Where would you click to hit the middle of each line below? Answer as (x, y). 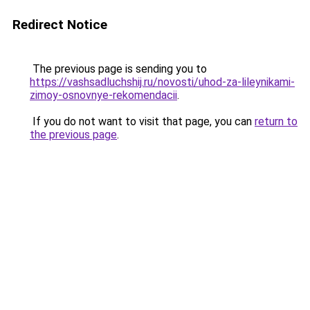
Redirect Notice (60, 25)
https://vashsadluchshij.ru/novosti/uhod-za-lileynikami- (162, 82)
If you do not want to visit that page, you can (142, 121)
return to (276, 121)
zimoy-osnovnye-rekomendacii (103, 95)
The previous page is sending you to (118, 69)
